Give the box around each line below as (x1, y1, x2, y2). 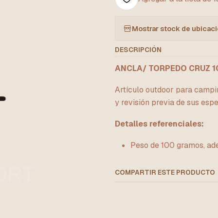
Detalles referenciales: (115, 119, 204, 129)
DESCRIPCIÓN (115, 45, 162, 54)
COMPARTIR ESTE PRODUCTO (115, 168, 215, 177)
